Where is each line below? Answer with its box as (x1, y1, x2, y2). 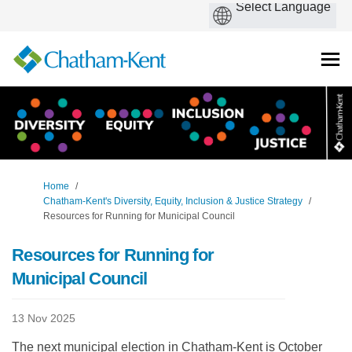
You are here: (11, 180, 68, 192)
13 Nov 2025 (12, 312, 75, 325)
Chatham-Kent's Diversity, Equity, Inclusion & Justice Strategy (43, 196, 302, 207)
